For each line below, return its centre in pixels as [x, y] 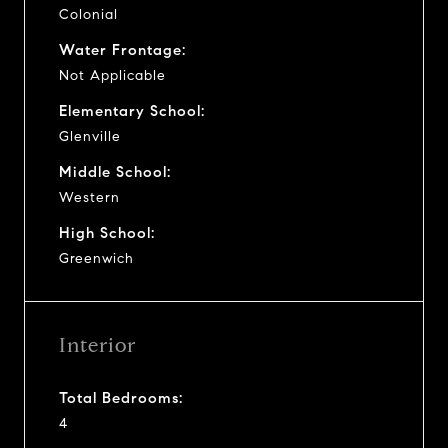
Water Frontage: [122, 49]
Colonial [88, 14]
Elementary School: [132, 110]
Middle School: [115, 171]
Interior [97, 345]
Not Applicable [112, 75]
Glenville [90, 136]
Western [89, 197]
